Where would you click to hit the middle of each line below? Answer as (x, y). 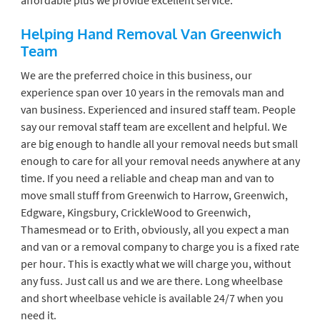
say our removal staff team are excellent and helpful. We (154, 126)
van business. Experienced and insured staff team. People (158, 109)
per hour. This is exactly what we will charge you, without (155, 263)
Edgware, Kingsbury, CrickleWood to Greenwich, (135, 212)
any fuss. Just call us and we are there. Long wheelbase (151, 280)
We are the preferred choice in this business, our (136, 75)
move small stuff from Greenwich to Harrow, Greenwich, (154, 195)
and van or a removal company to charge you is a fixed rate (160, 246)
